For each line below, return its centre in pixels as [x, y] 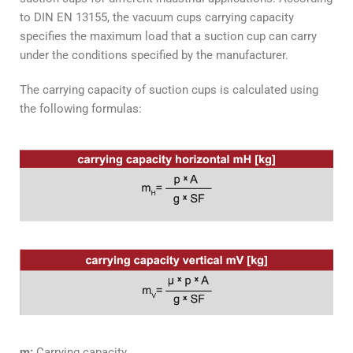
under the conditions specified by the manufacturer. [154, 55]
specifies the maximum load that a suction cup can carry [168, 36]
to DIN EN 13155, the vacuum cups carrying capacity [157, 17]
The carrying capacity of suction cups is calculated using [169, 89]
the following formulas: [81, 108]
